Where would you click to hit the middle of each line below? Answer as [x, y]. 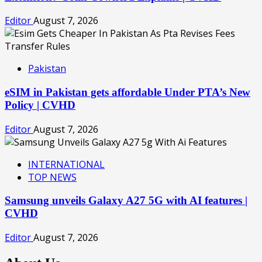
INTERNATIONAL [66, 164]
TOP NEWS [52, 177]
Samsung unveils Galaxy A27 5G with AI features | [126, 201]
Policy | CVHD [40, 105]
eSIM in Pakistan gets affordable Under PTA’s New [127, 92]
